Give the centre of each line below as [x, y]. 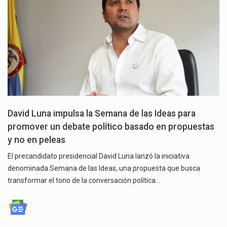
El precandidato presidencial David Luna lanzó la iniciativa [99, 156]
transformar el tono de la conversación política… [84, 181]
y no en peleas [36, 140]
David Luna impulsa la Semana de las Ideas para [102, 114]
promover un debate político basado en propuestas [111, 127]
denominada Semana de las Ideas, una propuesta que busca [104, 168]
